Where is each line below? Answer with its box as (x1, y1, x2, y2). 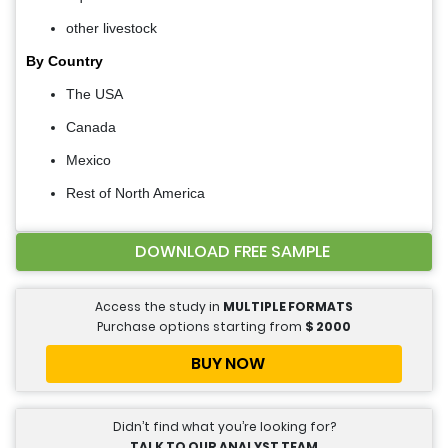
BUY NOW (191, 352, 265, 376)
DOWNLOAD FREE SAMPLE (134, 240, 330, 264)
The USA (66, 86, 123, 103)
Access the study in (95, 298, 223, 316)
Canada (66, 119, 116, 136)
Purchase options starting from (97, 318, 305, 336)
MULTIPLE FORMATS (223, 298, 353, 316)
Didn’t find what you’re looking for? (112, 418, 336, 436)
